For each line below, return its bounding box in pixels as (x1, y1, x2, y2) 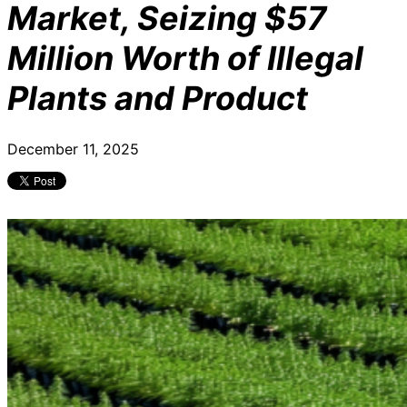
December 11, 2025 (7, 140, 139, 159)
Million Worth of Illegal (7, 38, 363, 79)
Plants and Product (7, 78, 308, 119)
